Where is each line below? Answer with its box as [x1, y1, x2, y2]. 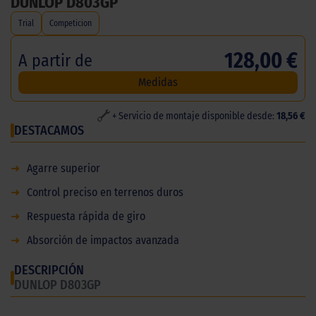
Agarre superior [27, 161, 100, 175]
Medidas [138, 75, 178, 89]
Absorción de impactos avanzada [27, 233, 179, 247]
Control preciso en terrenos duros [27, 185, 183, 199]
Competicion [49, 18, 92, 28]
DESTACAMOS [14, 122, 84, 138]
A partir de [18, 50, 92, 71]
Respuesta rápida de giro [27, 209, 145, 223]
